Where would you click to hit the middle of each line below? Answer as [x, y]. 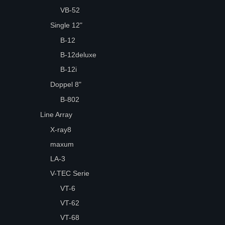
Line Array [57, 115]
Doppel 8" [66, 84]
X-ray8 [61, 130]
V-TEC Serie [70, 173]
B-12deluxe [79, 55]
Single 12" [67, 25]
